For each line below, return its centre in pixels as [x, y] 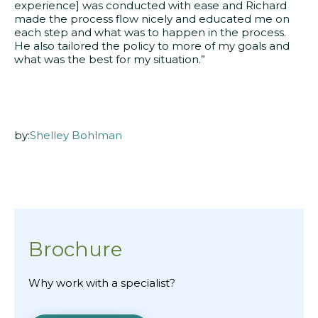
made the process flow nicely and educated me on [152, 19]
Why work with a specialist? [102, 283]
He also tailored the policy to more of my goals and [152, 46]
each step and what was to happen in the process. [150, 33]
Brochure [75, 250]
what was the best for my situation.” [110, 60]
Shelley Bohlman [76, 136]
